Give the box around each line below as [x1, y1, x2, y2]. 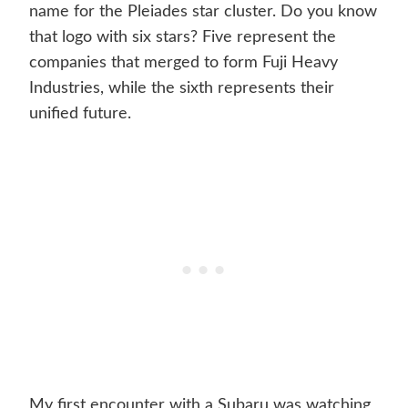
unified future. [29, 106, 131, 123]
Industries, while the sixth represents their [29, 80, 334, 97]
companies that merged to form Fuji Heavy [29, 55, 338, 72]
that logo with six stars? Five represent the [29, 29, 336, 46]
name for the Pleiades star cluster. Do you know [29, 4, 377, 21]
